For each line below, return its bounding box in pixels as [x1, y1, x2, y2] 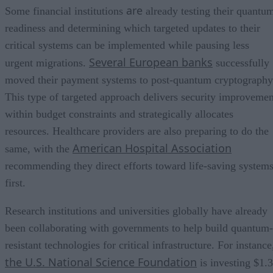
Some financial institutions [5, 4, 126, 17]
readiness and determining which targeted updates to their [5, 21, 260, 34]
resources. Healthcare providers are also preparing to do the [5, 124, 269, 137]
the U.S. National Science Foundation [5, 254, 197, 269]
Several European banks [89, 54, 213, 69]
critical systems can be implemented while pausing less [5, 38, 249, 51]
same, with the [5, 142, 73, 155]
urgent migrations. [5, 56, 89, 69]
